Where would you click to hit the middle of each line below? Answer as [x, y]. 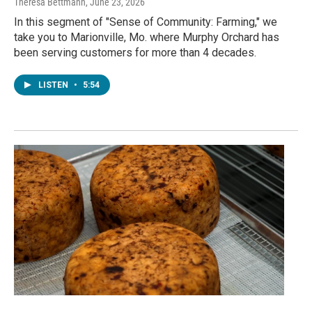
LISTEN [54, 85]
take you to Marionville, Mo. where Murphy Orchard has [147, 38]
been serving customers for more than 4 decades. [135, 53]
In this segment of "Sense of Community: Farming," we [146, 22]
